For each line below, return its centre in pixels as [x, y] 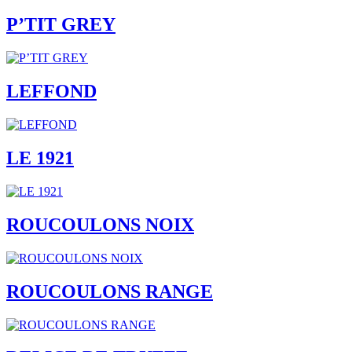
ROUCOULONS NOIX [100, 224]
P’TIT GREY [61, 25]
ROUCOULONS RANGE [110, 291]
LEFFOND [51, 92]
